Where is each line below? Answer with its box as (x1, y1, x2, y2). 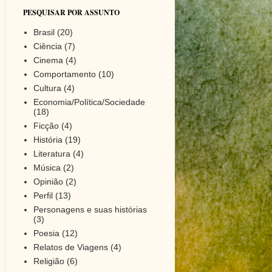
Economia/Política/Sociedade (33, 97, 145, 107)
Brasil (33, 27, 55, 37)
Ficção (33, 120, 59, 131)
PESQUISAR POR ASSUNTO (22, 7, 120, 18)
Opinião (33, 176, 63, 186)
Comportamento (33, 69, 96, 79)
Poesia (33, 228, 59, 238)
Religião (33, 256, 64, 266)
